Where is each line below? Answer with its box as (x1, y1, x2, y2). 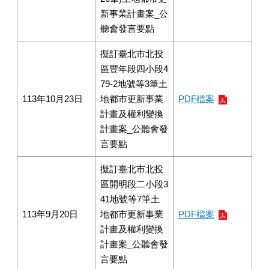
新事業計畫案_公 (100, 8, 168, 19)
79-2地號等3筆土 (100, 79, 168, 89)
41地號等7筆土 (100, 194, 160, 204)
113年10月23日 (22, 94, 83, 104)
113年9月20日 (22, 209, 78, 219)
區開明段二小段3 (100, 179, 168, 189)
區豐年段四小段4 (100, 64, 168, 74)
